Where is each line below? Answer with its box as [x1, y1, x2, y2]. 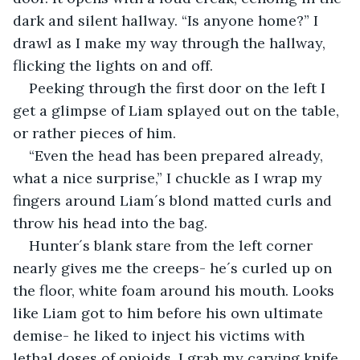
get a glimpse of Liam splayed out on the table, [13, 100, 343, 120]
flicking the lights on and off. [13, 55, 213, 75]
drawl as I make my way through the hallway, [13, 33, 329, 52]
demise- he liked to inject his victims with [13, 325, 309, 345]
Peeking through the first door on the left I [29, 78, 329, 97]
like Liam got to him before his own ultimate [13, 303, 327, 322]
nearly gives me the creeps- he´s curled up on [13, 258, 336, 277]
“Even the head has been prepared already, [29, 145, 327, 165]
